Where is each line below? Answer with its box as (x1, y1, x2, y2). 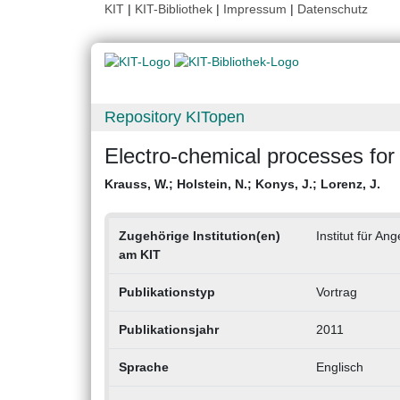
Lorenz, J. (321, 177, 380, 192)
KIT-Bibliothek (135, 2, 216, 16)
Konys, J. (255, 177, 312, 192)
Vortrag (315, 285, 357, 300)
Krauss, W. (104, 177, 169, 192)
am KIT (118, 247, 161, 262)
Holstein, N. (177, 177, 247, 192)
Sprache (118, 360, 169, 375)
